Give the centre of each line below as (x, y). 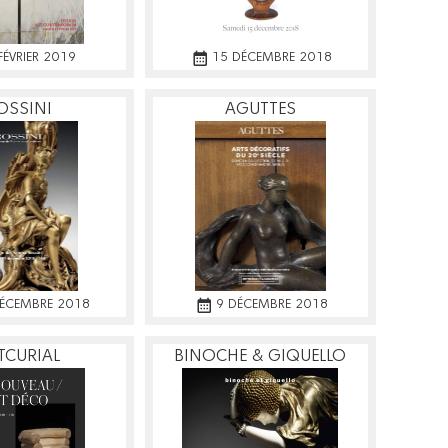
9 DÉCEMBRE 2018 (272, 304)
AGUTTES (260, 109)
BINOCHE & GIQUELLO (260, 356)
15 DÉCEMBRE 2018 (272, 57)
